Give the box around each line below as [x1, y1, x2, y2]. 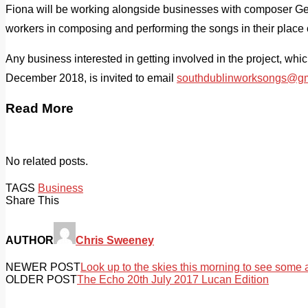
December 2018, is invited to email [5, 71, 177, 84]
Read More [5, 100, 74, 115]
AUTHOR [5, 234, 54, 246]
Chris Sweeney [76, 234, 154, 246]
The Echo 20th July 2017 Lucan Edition [77, 273, 269, 285]
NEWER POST [5, 261, 80, 273]
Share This [5, 195, 59, 207]
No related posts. [5, 155, 88, 168]
